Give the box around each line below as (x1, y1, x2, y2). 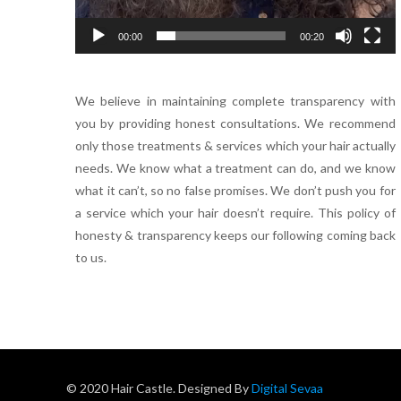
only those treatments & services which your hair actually (75, 137, 396, 153)
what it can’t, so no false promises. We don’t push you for (75, 182, 396, 198)
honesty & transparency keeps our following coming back (75, 226, 396, 243)
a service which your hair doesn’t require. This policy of (75, 204, 396, 220)
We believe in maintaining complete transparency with (75, 92, 396, 108)
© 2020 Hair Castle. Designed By (66, 380, 249, 396)
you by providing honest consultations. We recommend (75, 115, 396, 131)
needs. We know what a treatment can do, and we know (75, 159, 396, 175)
